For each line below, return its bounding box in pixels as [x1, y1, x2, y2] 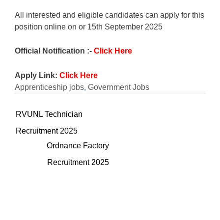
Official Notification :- [15, 47, 94, 55]
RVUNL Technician [16, 110, 82, 118]
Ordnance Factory [47, 141, 109, 150]
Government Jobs [88, 82, 149, 91]
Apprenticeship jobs [15, 82, 84, 91]
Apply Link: [15, 71, 59, 80]
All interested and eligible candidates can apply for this [15, 10, 204, 19]
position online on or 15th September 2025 [15, 22, 163, 31]
